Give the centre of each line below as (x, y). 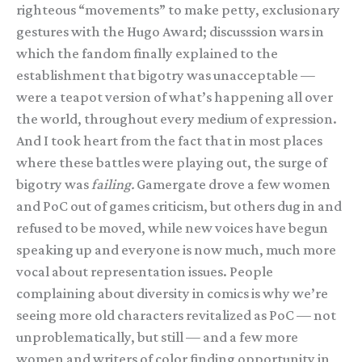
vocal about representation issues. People (145, 272)
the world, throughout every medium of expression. (177, 119)
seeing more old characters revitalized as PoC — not (176, 316)
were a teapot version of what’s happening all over (175, 97)
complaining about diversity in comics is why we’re (172, 294)
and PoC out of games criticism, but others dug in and (179, 206)
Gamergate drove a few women (232, 185)
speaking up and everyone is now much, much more (176, 250)
